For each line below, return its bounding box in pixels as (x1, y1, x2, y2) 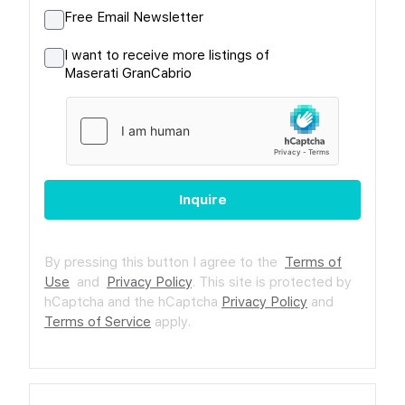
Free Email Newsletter (64, 8, 203, 25)
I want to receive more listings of (64, 46, 269, 63)
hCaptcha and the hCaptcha (44, 293, 221, 310)
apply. (151, 313, 191, 330)
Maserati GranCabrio (64, 64, 192, 81)
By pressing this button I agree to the (44, 253, 285, 270)
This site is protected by (199, 273, 352, 290)
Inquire (178, 191, 227, 208)
